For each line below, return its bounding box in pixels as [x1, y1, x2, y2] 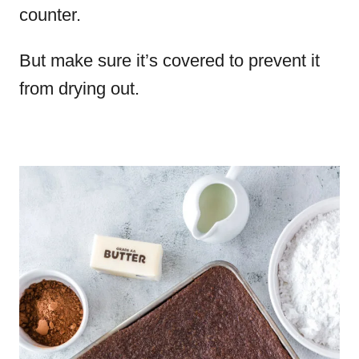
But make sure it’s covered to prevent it [19, 50, 320, 71]
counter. [19, 5, 81, 25]
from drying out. [19, 79, 139, 99]
